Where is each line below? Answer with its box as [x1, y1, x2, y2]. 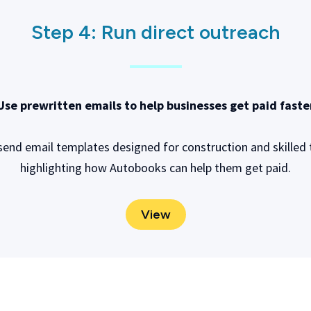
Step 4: [31, 20, 101, 44]
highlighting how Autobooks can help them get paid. [20, 160, 291, 176]
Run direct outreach [101, 20, 280, 44]
